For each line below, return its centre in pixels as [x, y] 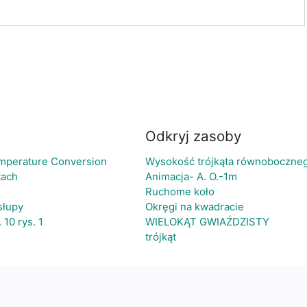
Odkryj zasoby [193, 136]
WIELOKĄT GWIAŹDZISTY [207, 222]
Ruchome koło [180, 192]
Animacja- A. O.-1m [191, 176]
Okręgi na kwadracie [195, 207]
